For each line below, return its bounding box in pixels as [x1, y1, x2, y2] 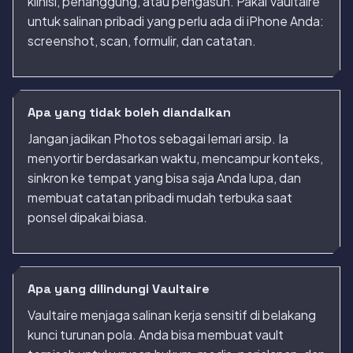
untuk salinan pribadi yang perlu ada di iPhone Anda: [28, 13, 324, 29]
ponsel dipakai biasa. [28, 210, 147, 225]
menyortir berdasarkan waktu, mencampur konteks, [28, 150, 323, 166]
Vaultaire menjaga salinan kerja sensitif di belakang [28, 307, 316, 323]
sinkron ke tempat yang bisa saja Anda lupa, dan [28, 170, 301, 186]
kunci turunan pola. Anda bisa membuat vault [28, 327, 284, 343]
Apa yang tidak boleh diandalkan [28, 104, 231, 121]
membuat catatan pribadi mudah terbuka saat [28, 190, 292, 206]
